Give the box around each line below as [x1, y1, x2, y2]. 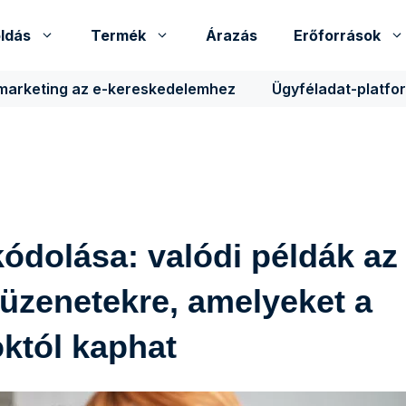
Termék [91, 26, 146, 44]
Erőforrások [294, 26, 381, 44]
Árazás [206, 26, 257, 44]
